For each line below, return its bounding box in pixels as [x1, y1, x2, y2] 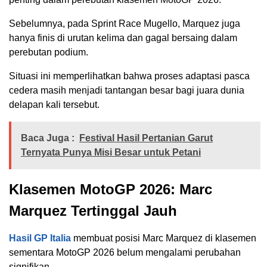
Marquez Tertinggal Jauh [9, 203, 177, 219]
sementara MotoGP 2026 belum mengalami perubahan [9, 247, 241, 258]
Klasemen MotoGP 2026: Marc [9, 181, 212, 198]
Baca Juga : [21, 133, 74, 144]
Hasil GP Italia [9, 233, 71, 244]
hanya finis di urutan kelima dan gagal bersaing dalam [9, 33, 237, 44]
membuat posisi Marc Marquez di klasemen [71, 233, 256, 244]
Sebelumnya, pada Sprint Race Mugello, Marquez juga [9, 18, 240, 29]
